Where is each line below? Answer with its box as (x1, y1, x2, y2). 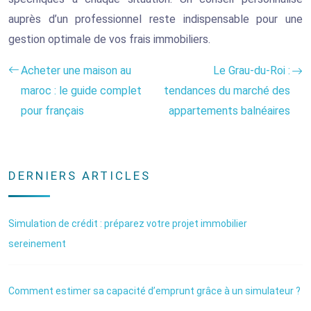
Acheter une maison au (21, 63, 131, 77)
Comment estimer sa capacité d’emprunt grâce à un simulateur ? (8, 285, 301, 296)
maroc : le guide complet (21, 83, 142, 97)
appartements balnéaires (169, 103, 290, 117)
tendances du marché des (164, 83, 290, 97)
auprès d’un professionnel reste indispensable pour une (8, 12, 303, 26)
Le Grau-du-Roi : (213, 63, 290, 77)
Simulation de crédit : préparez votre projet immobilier (8, 217, 247, 229)
